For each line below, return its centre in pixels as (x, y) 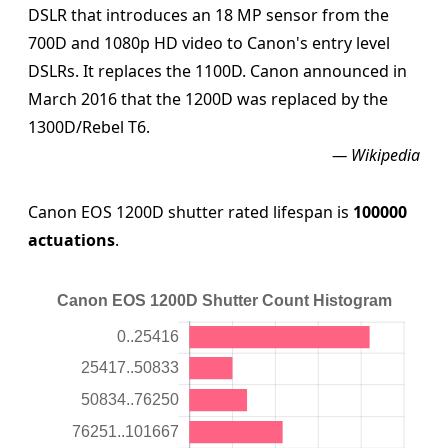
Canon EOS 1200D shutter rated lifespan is (191, 211)
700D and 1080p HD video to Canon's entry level (209, 43)
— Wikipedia (375, 155)
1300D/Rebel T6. (89, 127)
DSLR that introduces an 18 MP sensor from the (209, 15)
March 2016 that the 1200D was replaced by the (208, 99)
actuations (72, 239)
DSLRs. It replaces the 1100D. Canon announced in (218, 71)
